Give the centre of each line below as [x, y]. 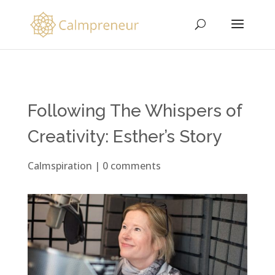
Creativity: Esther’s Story [124, 137]
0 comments [131, 166]
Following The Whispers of [134, 111]
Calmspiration [60, 166]
